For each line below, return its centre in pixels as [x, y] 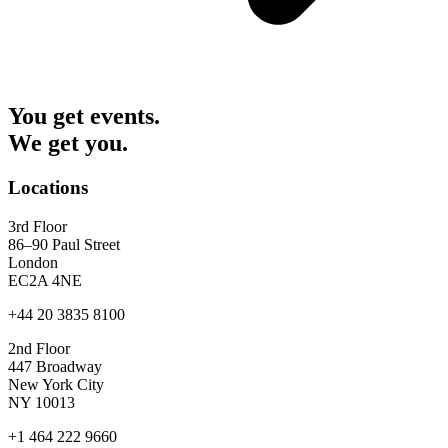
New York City [56, 384]
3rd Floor [37, 226]
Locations [48, 188]
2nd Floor [39, 348]
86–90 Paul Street [64, 244]
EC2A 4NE [45, 280]
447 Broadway [55, 366]
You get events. [84, 116]
